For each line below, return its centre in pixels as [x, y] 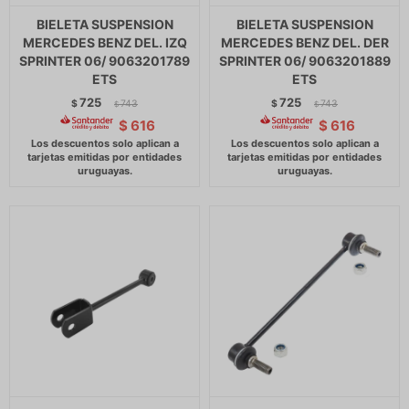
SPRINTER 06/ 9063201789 [105, 61]
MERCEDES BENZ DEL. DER [304, 42]
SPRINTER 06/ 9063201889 [304, 61]
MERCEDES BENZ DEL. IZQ [105, 42]
